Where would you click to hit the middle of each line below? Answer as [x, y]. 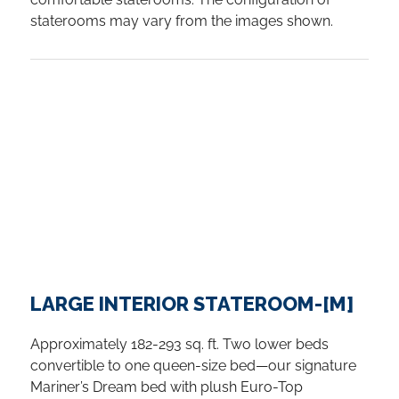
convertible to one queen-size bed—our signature [193, 365]
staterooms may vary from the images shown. [182, 20]
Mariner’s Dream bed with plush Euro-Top [167, 387]
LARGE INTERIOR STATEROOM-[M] [192, 303]
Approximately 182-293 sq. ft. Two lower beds [179, 344]
